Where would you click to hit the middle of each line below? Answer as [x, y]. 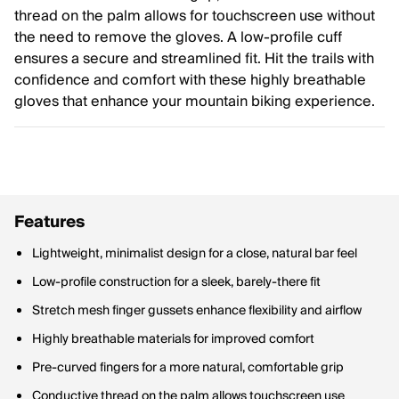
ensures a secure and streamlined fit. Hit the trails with [194, 59]
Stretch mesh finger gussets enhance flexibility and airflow [197, 311]
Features [49, 222]
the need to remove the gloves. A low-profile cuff [178, 37]
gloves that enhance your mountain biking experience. [195, 102]
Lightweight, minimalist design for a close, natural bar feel [195, 254]
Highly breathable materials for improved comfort [173, 339]
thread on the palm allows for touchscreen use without [195, 16]
